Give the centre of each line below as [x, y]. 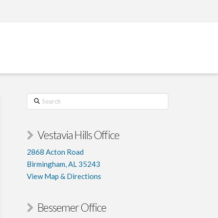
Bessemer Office [72, 208]
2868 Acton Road [55, 152]
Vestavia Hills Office [78, 135]
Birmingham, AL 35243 [63, 164]
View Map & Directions [64, 176]
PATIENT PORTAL [53, 68]
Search [37, 98]
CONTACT [132, 68]
